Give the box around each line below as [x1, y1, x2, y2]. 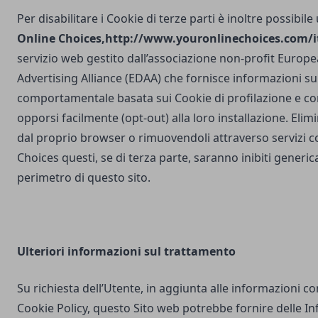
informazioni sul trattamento [67, 243, 236, 259]
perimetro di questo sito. [17, 170, 150, 185]
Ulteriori [17, 243, 67, 259]
